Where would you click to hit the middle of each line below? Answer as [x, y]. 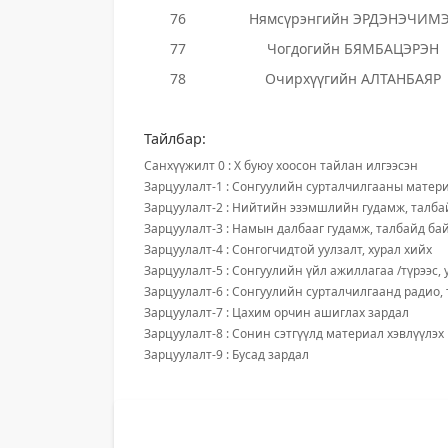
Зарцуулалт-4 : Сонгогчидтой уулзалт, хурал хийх [288, 249]
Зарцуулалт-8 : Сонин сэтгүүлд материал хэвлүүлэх [294, 333]
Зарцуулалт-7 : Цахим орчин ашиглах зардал [276, 312]
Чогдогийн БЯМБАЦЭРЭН [353, 48]
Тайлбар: [175, 138]
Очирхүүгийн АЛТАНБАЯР [353, 78]
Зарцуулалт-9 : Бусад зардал [226, 354]
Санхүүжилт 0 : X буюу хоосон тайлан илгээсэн [281, 165]
